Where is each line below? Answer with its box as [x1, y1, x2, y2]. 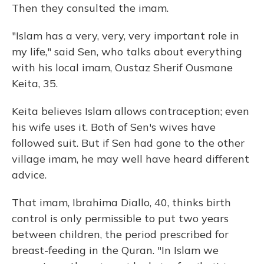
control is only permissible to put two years [12, 212, 229, 226]
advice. [12, 168, 47, 182]
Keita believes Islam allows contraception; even [12, 104, 249, 118]
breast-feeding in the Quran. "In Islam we [12, 243, 219, 258]
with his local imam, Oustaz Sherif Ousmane [12, 61, 233, 75]
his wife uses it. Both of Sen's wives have [12, 120, 216, 134]
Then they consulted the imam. [12, 1, 169, 15]
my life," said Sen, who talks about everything [12, 45, 242, 59]
